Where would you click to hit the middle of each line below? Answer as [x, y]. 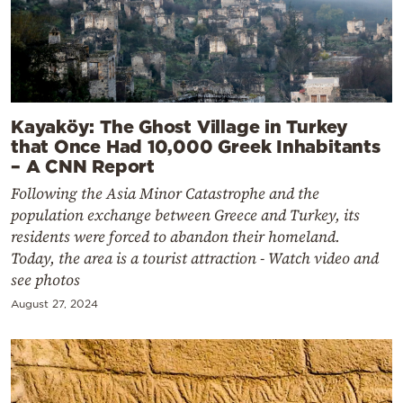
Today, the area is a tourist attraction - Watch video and [195, 258]
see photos [45, 279]
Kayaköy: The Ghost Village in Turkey [180, 125]
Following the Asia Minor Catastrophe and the [165, 193]
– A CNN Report [83, 165]
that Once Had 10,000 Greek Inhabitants [196, 145]
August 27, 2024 [54, 303]
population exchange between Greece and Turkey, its [185, 215]
